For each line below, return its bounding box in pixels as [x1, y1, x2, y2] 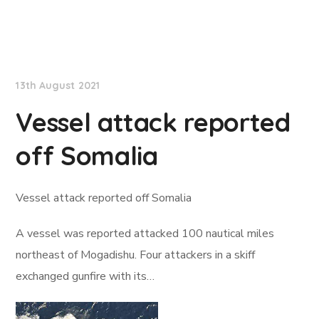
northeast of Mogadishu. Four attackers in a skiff [16, 247, 256, 263]
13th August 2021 [16, 79, 100, 92]
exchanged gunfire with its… [16, 268, 155, 284]
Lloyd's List [30, 35, 93, 49]
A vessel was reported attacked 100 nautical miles [16, 226, 275, 241]
